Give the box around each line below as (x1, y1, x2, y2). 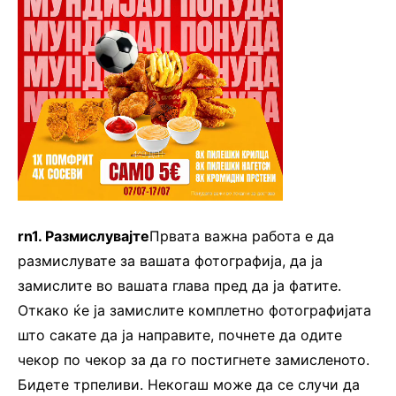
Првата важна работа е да (149, 227, 334, 246)
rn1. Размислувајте (18, 227, 149, 246)
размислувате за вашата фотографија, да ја (18, 252, 323, 270)
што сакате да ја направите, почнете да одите (18, 326, 342, 345)
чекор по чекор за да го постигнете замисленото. (18, 351, 369, 369)
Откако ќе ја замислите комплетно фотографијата (18, 301, 371, 320)
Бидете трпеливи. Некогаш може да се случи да (18, 376, 360, 394)
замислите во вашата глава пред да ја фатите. (18, 277, 341, 295)
